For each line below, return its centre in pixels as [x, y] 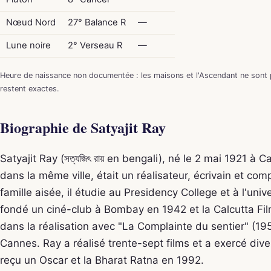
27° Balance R [96, 22]
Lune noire [28, 45]
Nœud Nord [31, 22]
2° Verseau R [95, 45]
